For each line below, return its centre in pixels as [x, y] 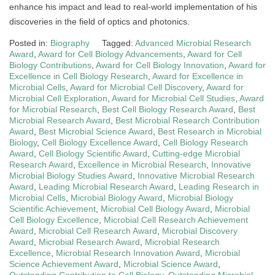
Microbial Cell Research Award [98, 231]
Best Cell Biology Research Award [168, 110]
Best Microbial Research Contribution [188, 121]
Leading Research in [219, 187]
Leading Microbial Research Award [106, 187]
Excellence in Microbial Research [142, 165]
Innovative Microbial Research [196, 176]
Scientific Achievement [52, 209]
